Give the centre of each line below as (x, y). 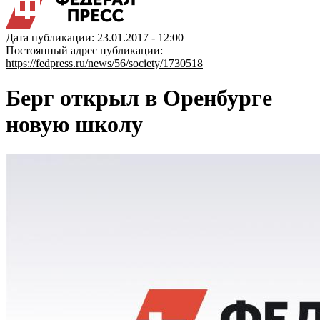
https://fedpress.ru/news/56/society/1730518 (104, 63)
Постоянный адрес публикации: (84, 50)
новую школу (74, 125)
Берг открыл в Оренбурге (139, 98)
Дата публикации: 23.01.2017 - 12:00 (95, 37)
